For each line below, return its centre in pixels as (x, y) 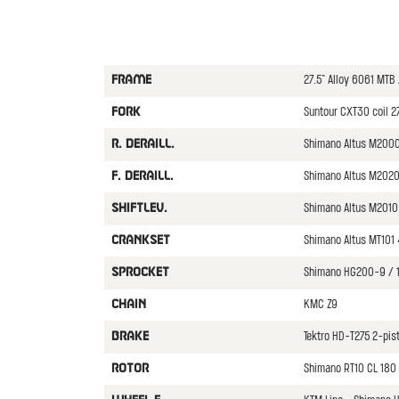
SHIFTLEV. (139, 208)
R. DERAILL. (142, 144)
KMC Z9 (320, 305)
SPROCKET (140, 273)
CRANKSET (140, 240)
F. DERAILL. (142, 176)
